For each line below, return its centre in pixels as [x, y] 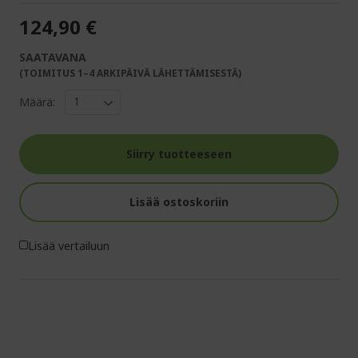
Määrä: [37, 102]
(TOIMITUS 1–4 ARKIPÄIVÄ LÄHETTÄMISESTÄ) [130, 73]
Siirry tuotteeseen [179, 153]
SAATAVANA [53, 57]
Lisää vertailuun [69, 245]
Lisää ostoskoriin [179, 201]
